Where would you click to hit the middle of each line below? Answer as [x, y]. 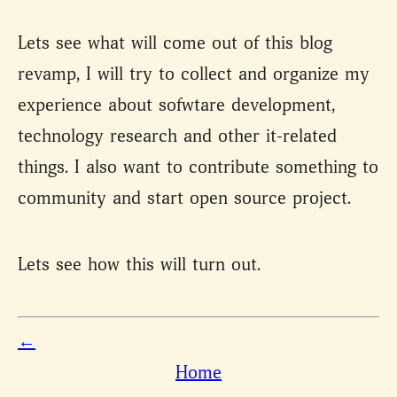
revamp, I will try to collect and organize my [194, 75]
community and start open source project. [184, 199]
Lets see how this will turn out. [139, 265]
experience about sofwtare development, [176, 106]
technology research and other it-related [177, 137]
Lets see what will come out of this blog [175, 44]
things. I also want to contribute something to [198, 168]
